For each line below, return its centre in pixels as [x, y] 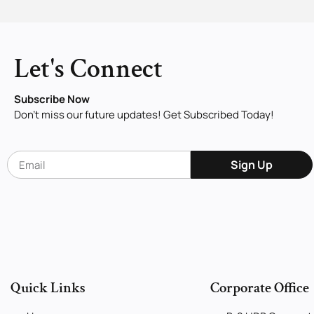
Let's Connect [88, 69]
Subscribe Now [52, 100]
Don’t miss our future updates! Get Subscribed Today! [144, 115]
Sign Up [251, 165]
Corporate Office [260, 288]
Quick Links [48, 288]
